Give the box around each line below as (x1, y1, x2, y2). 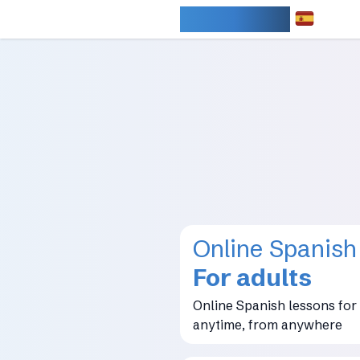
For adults (193, 263, 312, 292)
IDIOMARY (180, 7, 290, 31)
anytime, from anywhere (193, 317, 342, 333)
